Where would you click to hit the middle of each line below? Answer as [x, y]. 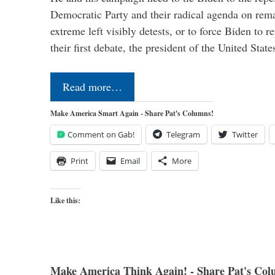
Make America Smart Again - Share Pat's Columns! [132, 113]
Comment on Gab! [101, 134]
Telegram [183, 134]
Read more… [92, 86]
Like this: [65, 200]
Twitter [245, 134]
